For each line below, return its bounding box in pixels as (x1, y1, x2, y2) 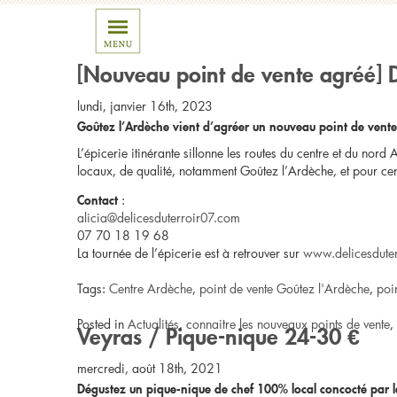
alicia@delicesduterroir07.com (77, 209, 240, 226)
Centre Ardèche (109, 280, 192, 297)
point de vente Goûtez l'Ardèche (199, 280, 370, 297)
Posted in (77, 315, 128, 332)
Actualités (128, 315, 179, 332)
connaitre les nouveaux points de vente (186, 315, 390, 332)
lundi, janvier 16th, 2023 (77, 97, 213, 114)
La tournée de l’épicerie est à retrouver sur (77, 245, 303, 261)
